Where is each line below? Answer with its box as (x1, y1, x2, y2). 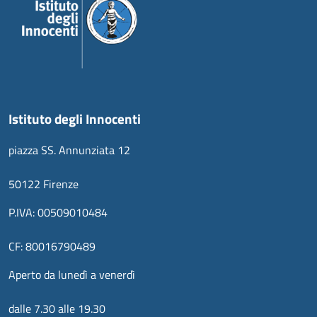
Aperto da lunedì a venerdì (8, 266, 135, 284)
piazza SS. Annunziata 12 (8, 142, 130, 159)
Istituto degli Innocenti (8, 108, 141, 129)
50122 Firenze (8, 175, 79, 193)
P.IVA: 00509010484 (8, 204, 108, 221)
